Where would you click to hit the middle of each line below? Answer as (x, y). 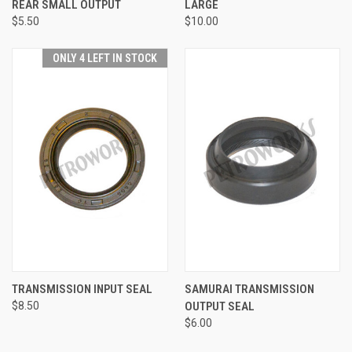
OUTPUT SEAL (219, 306)
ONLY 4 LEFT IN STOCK (104, 58)
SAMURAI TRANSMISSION (249, 289)
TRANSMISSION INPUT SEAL (82, 289)
